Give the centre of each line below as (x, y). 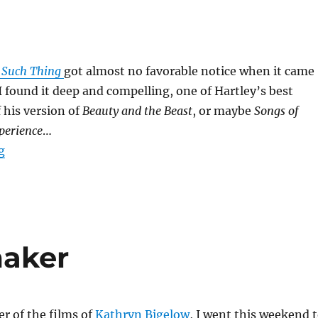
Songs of (276, 111)
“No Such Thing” (53, 150)
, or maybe (223, 111)
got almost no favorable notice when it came (189, 71)
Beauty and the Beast (137, 111)
